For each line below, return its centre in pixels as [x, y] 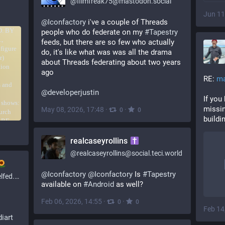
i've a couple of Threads [127, 22]
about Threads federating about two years [111, 62]
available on [62, 184]
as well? [129, 184]
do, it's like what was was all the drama [106, 52]
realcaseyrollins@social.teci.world [130, 153]
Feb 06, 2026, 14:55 [72, 201]
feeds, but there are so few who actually [108, 42]
